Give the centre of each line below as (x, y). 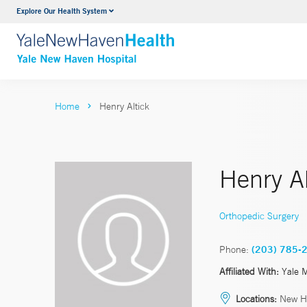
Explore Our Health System (62, 11)
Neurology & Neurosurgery (163, 13)
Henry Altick (124, 106)
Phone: (234, 249)
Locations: (256, 298)
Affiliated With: (249, 271)
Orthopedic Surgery (259, 216)
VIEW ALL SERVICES (153, 39)
